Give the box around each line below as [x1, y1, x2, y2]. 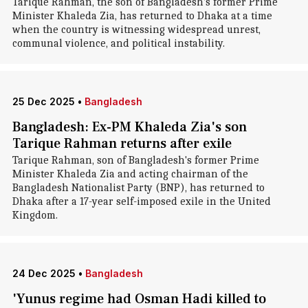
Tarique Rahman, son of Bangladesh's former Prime [12, 154, 259, 166]
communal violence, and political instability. [12, 37, 225, 49]
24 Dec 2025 [12, 267, 76, 279]
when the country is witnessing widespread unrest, [12, 23, 261, 36]
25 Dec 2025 [12, 96, 75, 107]
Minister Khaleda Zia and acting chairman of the [12, 168, 248, 180]
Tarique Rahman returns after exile [12, 135, 232, 153]
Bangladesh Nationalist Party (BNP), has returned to [12, 181, 265, 194]
